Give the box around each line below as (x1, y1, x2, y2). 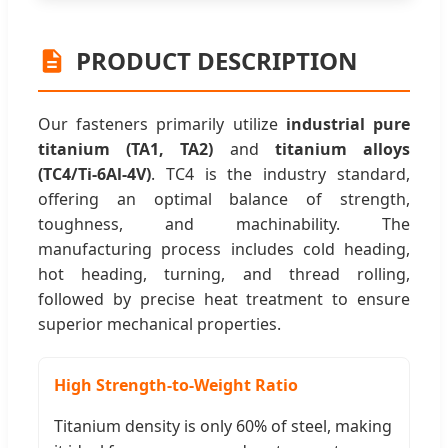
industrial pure (285, 113, 411, 135)
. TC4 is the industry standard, (151, 163, 410, 185)
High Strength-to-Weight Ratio (54, 374, 298, 396)
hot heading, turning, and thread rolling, (38, 263, 410, 285)
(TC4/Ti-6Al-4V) (38, 163, 151, 185)
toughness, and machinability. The (38, 213, 410, 235)
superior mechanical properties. (38, 313, 281, 335)
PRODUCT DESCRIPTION (76, 44, 358, 77)
